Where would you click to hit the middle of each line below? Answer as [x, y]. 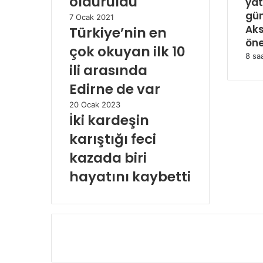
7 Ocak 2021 [92, 17]
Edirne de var [115, 89]
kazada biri [108, 158]
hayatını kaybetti [130, 176]
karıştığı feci [113, 139]
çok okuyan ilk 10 [127, 51]
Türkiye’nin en [118, 33]
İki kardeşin [109, 120]
